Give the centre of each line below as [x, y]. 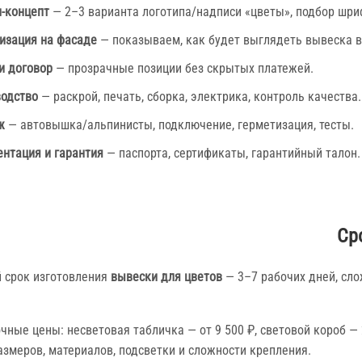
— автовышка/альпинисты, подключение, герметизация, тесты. [179, 125]
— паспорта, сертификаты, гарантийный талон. [232, 154]
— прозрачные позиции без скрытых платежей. [183, 69]
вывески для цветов [166, 277]
